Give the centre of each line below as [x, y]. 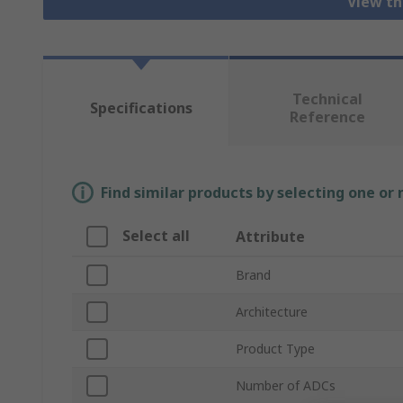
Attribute [270, 237]
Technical [327, 99]
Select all [156, 236]
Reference [327, 117]
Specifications [141, 108]
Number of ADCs [286, 386]
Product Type [275, 349]
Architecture [272, 312]
